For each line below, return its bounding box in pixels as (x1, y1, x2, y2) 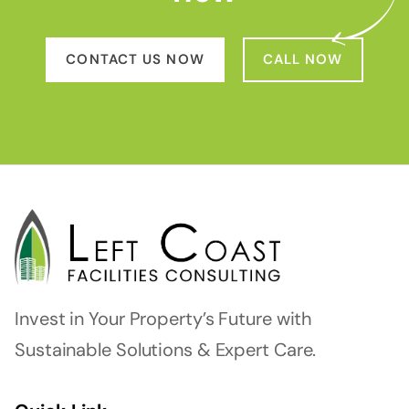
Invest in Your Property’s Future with (15, 306, 313, 330)
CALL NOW (262, 49, 343, 68)
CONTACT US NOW (66, 49, 204, 68)
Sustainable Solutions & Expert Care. (15, 337, 317, 362)
